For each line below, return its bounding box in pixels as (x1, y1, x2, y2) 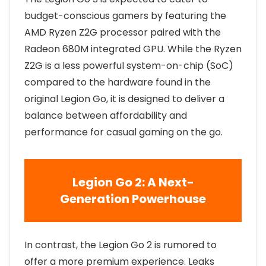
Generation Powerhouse (60, 191, 206, 207)
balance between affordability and (24, 109, 187, 122)
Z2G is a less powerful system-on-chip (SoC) (24, 59, 233, 72)
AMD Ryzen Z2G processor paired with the (24, 26, 221, 39)
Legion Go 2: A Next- (72, 174, 194, 191)
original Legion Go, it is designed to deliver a (24, 92, 224, 106)
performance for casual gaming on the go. (24, 125, 223, 139)
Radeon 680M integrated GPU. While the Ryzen (24, 42, 242, 56)
